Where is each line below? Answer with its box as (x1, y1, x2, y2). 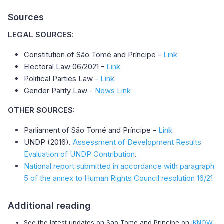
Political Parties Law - (24, 74, 100, 83)
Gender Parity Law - (24, 86, 95, 95)
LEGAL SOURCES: (8, 30, 74, 39)
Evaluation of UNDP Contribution (24, 149, 135, 159)
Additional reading (8, 200, 91, 211)
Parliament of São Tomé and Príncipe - (24, 125, 158, 135)
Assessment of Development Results (73, 137, 201, 147)
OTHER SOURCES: (8, 105, 75, 115)
